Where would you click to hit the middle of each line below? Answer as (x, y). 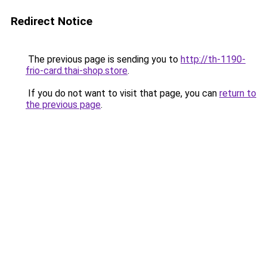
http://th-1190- (213, 59)
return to (238, 93)
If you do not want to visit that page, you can (122, 93)
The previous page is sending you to (103, 59)
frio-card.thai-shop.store (77, 71)
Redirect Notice (52, 21)
